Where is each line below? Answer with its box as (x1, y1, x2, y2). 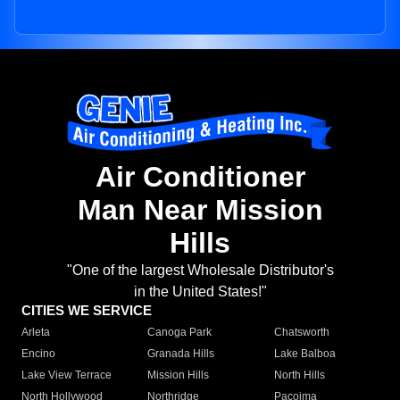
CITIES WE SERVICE (21, 303, 152, 319)
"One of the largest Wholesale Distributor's (66, 262, 334, 279)
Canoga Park (147, 326, 212, 339)
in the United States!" (133, 284, 267, 300)
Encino (21, 347, 55, 361)
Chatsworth (273, 326, 329, 339)
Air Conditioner (95, 161, 305, 194)
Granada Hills (147, 347, 215, 361)
